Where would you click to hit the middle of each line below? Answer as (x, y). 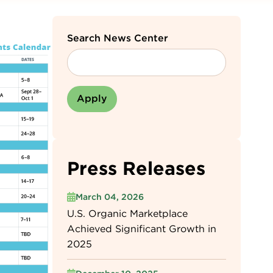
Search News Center (117, 38)
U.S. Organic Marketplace (127, 214)
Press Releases (136, 168)
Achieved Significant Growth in (141, 229)
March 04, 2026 (109, 197)
